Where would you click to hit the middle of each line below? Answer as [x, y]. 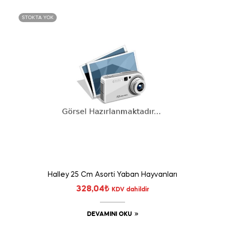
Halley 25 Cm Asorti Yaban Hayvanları [113, 175]
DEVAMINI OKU [109, 214]
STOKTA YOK [38, 17]
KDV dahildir [130, 190]
